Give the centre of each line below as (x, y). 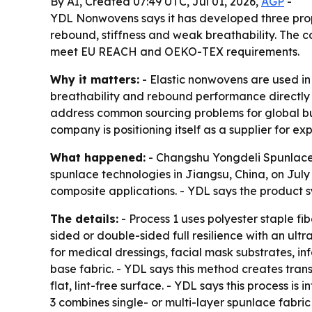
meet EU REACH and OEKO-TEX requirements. (175, 52)
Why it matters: (95, 80)
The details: (84, 219)
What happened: (98, 158)
